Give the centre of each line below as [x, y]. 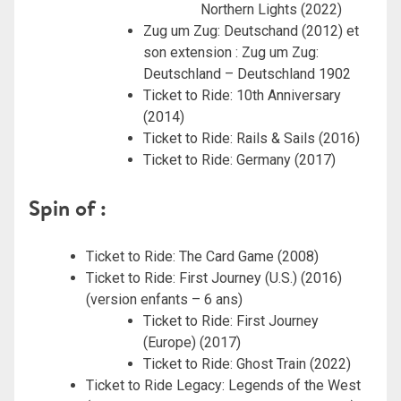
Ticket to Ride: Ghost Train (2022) [247, 363]
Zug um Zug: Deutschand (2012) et [251, 30]
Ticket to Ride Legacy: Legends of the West [223, 385]
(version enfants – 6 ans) [164, 299]
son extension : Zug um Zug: [231, 52]
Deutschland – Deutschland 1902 [247, 73]
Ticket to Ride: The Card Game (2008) [202, 256]
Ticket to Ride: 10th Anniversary [242, 95]
